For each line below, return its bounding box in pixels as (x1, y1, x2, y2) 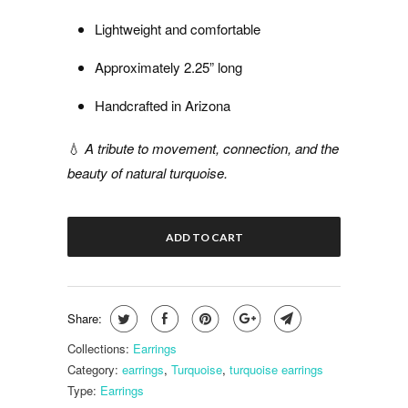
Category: (67, 361, 118, 379)
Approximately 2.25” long (95, 57, 242, 77)
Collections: (67, 340, 129, 358)
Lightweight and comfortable (95, 19, 260, 39)
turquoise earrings (229, 361, 323, 379)
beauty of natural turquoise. (67, 163, 228, 183)
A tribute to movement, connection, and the (85, 138, 339, 158)
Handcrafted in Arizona (95, 96, 230, 116)
